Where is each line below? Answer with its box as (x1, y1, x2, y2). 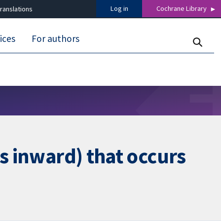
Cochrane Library (156, 4, 207, 13)
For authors (32, 33, 80, 45)
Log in (110, 4, 128, 13)
